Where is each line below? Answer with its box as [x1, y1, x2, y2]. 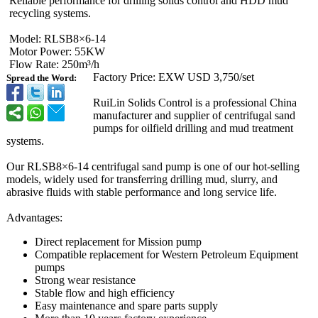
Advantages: [6, 212, 62, 224]
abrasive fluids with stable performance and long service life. [6, 186, 277, 198]
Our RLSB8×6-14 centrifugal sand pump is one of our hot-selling [6, 160, 300, 172]
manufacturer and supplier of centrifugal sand [93, 109, 295, 121]
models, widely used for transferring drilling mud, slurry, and [6, 173, 278, 185]
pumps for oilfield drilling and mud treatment [93, 122, 293, 134]
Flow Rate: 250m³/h [9, 58, 99, 70]
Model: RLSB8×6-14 [9, 33, 106, 45]
